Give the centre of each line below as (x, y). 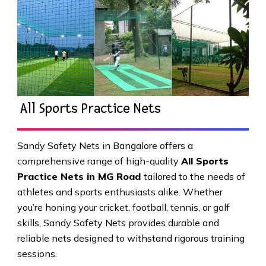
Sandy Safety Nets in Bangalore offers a (105, 146)
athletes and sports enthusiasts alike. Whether (120, 192)
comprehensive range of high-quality (99, 161)
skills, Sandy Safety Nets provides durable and (118, 223)
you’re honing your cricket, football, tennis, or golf (123, 208)
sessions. (37, 254)
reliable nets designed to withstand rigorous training (131, 238)
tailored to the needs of (194, 177)
